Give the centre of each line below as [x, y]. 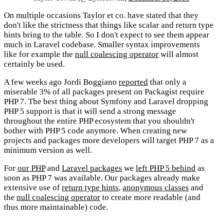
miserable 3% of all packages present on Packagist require [104, 92]
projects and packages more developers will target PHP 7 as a [109, 141]
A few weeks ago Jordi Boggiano [61, 82]
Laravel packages [92, 168]
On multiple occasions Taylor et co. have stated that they [101, 16]
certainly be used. [34, 64]
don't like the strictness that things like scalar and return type [109, 25]
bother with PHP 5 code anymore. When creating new [95, 131]
